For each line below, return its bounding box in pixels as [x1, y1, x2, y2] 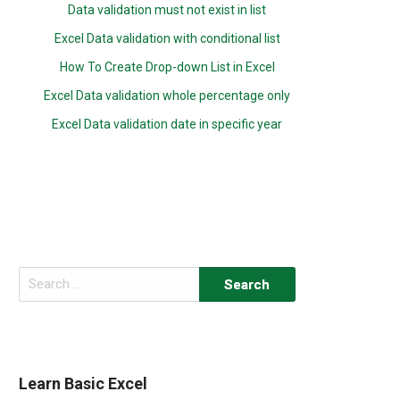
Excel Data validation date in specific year [52, 117, 283, 131]
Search [18, 269, 59, 284]
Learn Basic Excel [19, 373, 148, 393]
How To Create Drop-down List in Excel [59, 60, 275, 74]
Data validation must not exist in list [68, 3, 267, 17]
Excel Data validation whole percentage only [44, 88, 291, 103]
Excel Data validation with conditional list [54, 31, 280, 46]
